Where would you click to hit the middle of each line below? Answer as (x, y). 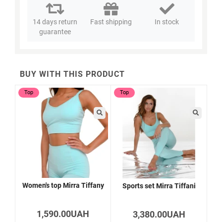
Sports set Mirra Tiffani (159, 186)
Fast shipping (111, 22)
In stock (167, 22)
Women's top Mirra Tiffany (63, 185)
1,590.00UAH (63, 214)
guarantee (55, 31)
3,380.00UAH (159, 214)
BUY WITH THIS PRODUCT (72, 74)
